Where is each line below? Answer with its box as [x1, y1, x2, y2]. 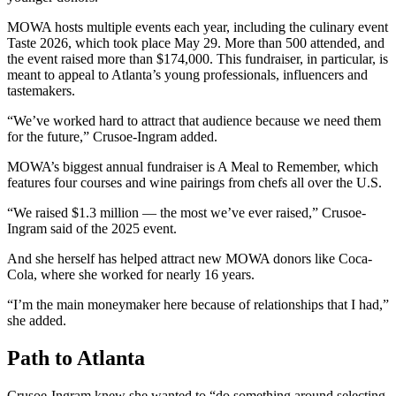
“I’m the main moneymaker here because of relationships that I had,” [7, 297, 389, 313]
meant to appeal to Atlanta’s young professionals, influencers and [7, 67, 368, 83]
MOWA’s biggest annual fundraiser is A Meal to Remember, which [7, 159, 378, 175]
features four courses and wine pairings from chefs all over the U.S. [7, 175, 382, 191]
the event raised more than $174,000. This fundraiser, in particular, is [7, 51, 388, 67]
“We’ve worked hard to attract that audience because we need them [7, 113, 381, 129]
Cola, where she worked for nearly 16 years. [7, 267, 255, 283]
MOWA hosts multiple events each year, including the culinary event [7, 19, 388, 35]
